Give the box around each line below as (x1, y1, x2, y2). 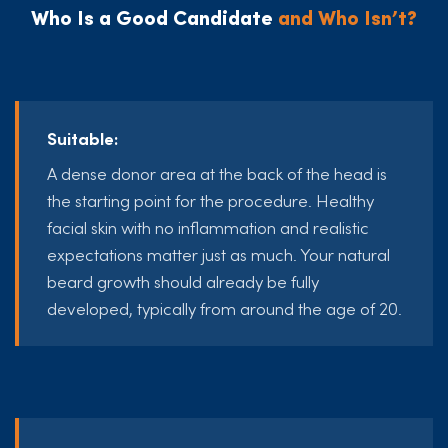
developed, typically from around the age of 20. (47, 295, 402, 320)
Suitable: (47, 125, 118, 150)
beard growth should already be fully (47, 268, 319, 293)
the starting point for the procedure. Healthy (47, 187, 374, 212)
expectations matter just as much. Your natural (47, 241, 390, 266)
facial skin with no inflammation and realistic (47, 214, 369, 239)
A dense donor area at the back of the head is (47, 160, 387, 185)
